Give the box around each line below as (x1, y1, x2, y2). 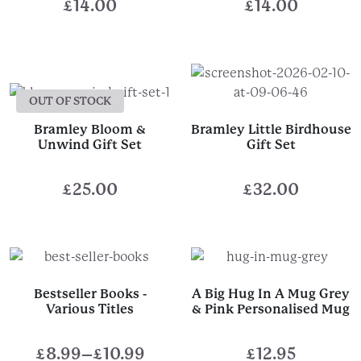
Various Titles (46, 301, 135, 317)
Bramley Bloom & (34, 122, 147, 137)
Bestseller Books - (33, 285, 147, 301)
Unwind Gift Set (38, 137, 143, 152)
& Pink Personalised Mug (192, 301, 351, 317)
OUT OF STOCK (29, 94, 111, 107)
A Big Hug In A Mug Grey (192, 285, 351, 301)
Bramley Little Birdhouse (190, 122, 351, 137)
